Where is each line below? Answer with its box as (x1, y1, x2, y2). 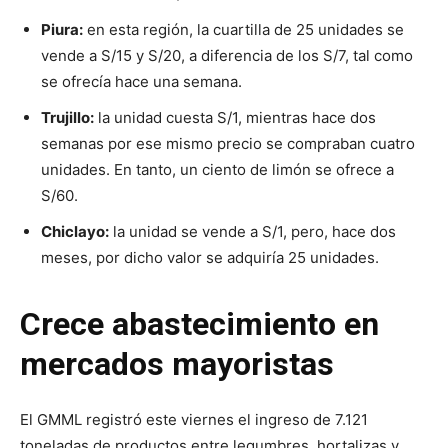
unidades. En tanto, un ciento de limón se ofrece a (41, 159, 394, 179)
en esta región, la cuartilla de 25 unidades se (83, 19, 404, 39)
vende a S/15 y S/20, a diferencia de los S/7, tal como (41, 45, 413, 65)
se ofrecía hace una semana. (41, 71, 242, 91)
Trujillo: (41, 107, 94, 127)
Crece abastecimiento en (20, 304, 379, 343)
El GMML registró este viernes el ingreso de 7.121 (20, 409, 368, 429)
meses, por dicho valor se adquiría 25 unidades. (41, 247, 379, 267)
